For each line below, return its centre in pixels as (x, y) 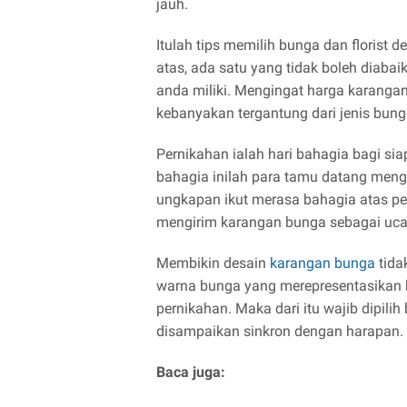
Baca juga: (191, 372)
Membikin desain (213, 263)
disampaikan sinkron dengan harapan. (280, 331)
